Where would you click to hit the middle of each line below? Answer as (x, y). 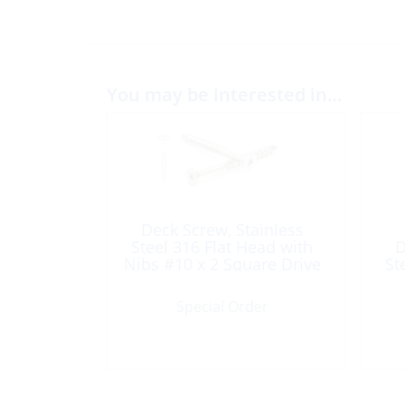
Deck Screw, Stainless (222, 229)
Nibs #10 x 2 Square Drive (222, 264)
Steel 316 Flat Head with (222, 246)
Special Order (222, 306)
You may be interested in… (224, 94)
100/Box (222, 281)
